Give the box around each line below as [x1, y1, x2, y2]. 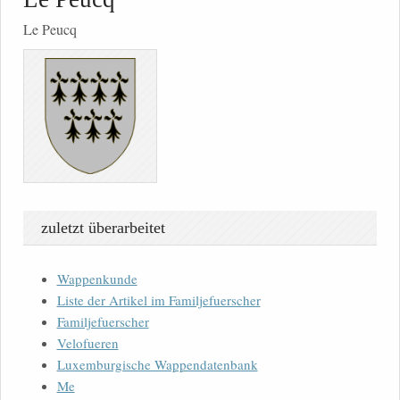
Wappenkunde [56, 270, 137, 288]
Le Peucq [23, 20, 77, 39]
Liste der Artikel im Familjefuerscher [56, 291, 261, 310]
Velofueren [56, 334, 119, 353]
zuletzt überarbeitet [41, 219, 165, 237]
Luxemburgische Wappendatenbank [56, 355, 258, 374]
